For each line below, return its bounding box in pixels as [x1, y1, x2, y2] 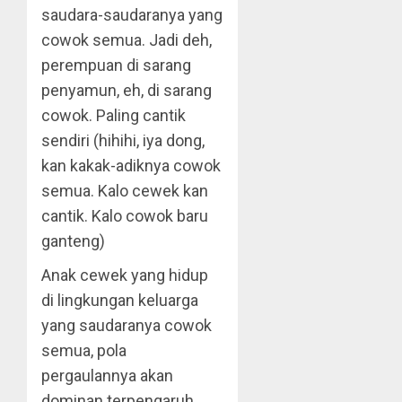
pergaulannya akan [41, 366, 173, 385]
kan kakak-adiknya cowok [41, 156, 221, 175]
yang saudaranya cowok [41, 316, 212, 335]
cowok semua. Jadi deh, [41, 31, 212, 49]
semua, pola [41, 341, 127, 360]
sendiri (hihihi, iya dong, [41, 131, 205, 150]
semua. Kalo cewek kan [41, 181, 208, 200]
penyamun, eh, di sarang [41, 81, 212, 100]
